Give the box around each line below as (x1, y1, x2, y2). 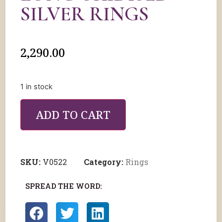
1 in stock (20, 82, 53, 91)
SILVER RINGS (20, 2, 149, 26)
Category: (84, 157, 125, 167)
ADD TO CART (36, 107, 111, 123)
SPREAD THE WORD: (25, 181, 102, 191)
